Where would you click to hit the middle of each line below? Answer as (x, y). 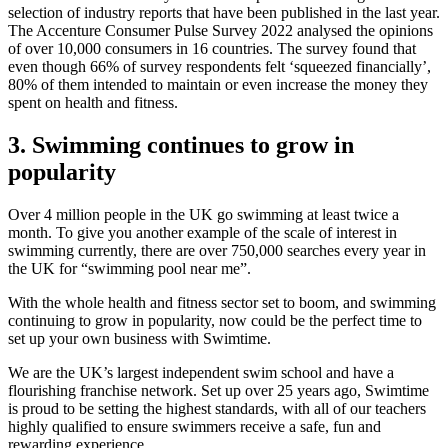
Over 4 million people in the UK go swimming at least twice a (203, 215)
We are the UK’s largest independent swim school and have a (201, 373)
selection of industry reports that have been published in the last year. (224, 13)
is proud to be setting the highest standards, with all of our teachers (217, 409)
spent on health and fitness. (93, 103)
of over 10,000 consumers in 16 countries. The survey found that (212, 49)
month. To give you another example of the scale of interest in (202, 233)
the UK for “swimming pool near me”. (129, 269)
